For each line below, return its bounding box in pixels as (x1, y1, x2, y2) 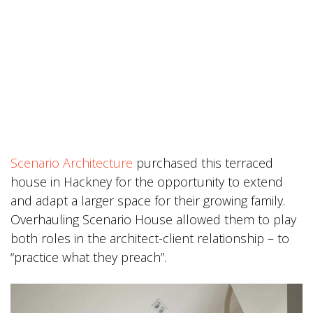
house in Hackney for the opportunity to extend (10, 173, 283, 190)
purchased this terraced (133, 154, 273, 171)
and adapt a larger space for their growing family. (10, 192, 285, 209)
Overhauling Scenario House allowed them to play (10, 211, 296, 228)
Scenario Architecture (10, 154, 133, 171)
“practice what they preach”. (10, 249, 166, 265)
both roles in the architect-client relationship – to (10, 230, 289, 247)
